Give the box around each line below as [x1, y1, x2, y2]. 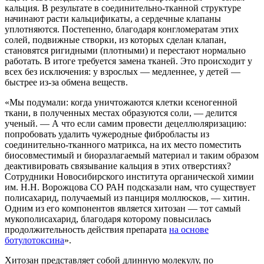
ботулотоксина [5, 235, 64, 246]
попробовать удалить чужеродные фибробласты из [5, 129, 209, 140]
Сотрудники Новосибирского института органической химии [5, 171, 254, 182]
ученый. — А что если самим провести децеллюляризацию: [5, 118, 246, 129]
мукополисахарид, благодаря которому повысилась [5, 214, 211, 225]
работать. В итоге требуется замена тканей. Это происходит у [5, 56, 252, 67]
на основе [169, 225, 209, 235]
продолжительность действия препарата [5, 225, 169, 235]
